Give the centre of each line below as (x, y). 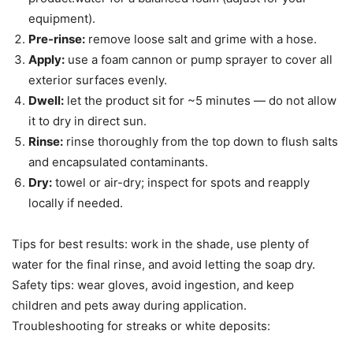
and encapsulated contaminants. (118, 162)
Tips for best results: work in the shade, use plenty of (160, 244)
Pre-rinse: (57, 39)
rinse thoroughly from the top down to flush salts (201, 142)
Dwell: (46, 101)
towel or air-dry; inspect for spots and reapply (181, 183)
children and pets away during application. (129, 306)
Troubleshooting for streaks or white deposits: (141, 326)
